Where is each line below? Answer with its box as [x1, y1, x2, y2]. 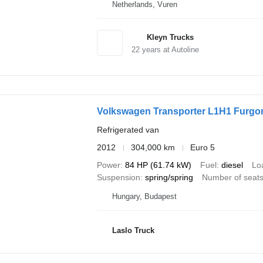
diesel [221, 160, 243, 170]
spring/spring [144, 173, 193, 183]
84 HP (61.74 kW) [124, 160, 191, 170]
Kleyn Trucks [146, 32, 194, 42]
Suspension [96, 173, 140, 183]
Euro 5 [190, 143, 215, 153]
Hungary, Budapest [112, 192, 177, 201]
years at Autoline [139, 45, 199, 54]
